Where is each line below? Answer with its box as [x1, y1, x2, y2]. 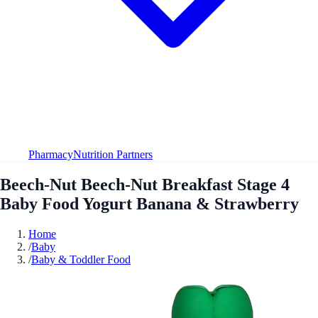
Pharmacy [28, 148, 73, 160]
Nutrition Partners [73, 148, 153, 160]
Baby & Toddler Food [31, 253, 131, 265]
